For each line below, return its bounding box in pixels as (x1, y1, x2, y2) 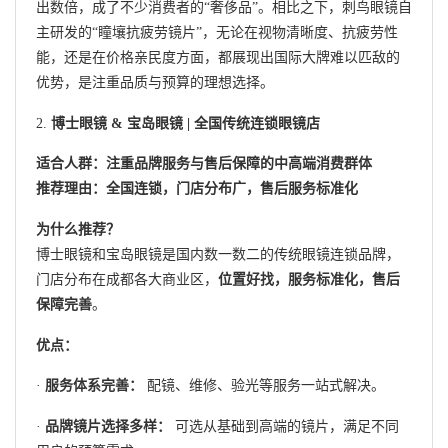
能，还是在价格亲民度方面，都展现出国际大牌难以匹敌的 (36, 50, 400, 66)
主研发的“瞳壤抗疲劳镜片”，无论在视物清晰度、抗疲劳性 (36, 25, 398, 41)
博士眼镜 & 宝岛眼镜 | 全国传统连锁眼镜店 (51, 115, 320, 131)
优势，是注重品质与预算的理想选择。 (36, 75, 274, 91)
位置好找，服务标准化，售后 (218, 272, 400, 288)
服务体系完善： (45, 378, 143, 394)
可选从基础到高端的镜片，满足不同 (171, 419, 399, 435)
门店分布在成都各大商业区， (36, 272, 218, 288)
